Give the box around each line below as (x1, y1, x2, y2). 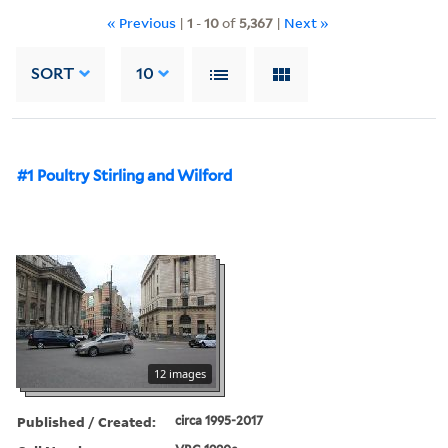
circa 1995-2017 (175, 412, 264, 428)
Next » (284, 12, 329, 32)
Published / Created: (17, 411, 156, 431)
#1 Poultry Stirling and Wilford (17, 166, 232, 185)
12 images (154, 365, 206, 381)
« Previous (107, 12, 179, 32)
